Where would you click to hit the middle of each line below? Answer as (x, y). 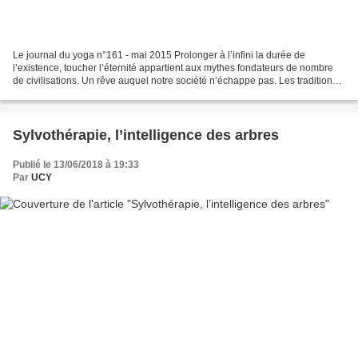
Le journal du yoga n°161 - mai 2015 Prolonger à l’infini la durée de (159, 55)
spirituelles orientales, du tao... (79, 93)
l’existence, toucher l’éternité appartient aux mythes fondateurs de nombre (173, 68)
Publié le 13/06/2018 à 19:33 (76, 164)
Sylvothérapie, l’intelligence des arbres (146, 135)
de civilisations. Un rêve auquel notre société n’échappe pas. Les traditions (175, 80)
